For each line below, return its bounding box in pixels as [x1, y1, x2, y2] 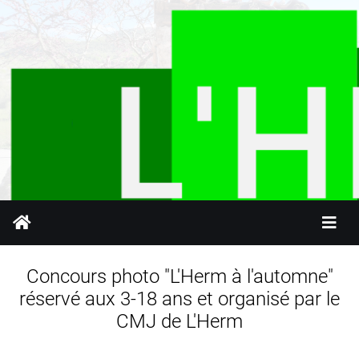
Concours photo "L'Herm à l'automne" [26, 265, 333, 288]
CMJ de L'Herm [116, 310, 243, 333]
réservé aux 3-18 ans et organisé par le [19, 288, 340, 310]
